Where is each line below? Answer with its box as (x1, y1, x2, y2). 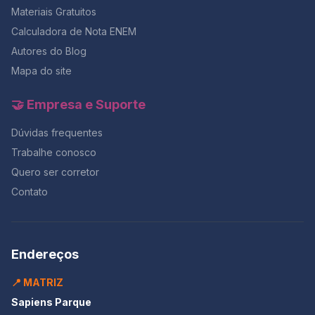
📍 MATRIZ (11, 276, 63, 288)
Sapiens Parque (11, 295, 91, 308)
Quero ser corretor (11, 165, 99, 178)
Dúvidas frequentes (11, 126, 103, 139)
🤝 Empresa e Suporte (11, 96, 146, 112)
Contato (11, 185, 48, 198)
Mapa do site (11, 64, 72, 77)
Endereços (11, 246, 79, 262)
